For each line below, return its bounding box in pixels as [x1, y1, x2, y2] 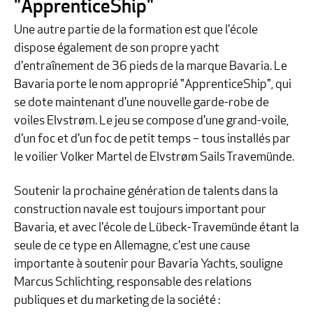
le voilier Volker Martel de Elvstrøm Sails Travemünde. [14, 150, 294, 164]
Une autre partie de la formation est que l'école [14, 23, 258, 37]
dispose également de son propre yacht [14, 41, 219, 55]
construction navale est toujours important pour [14, 203, 266, 217]
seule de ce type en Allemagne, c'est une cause [14, 240, 250, 254]
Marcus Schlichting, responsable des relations [14, 276, 252, 290]
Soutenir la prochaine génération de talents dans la [14, 185, 278, 199]
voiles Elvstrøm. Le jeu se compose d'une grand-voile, [14, 114, 289, 128]
